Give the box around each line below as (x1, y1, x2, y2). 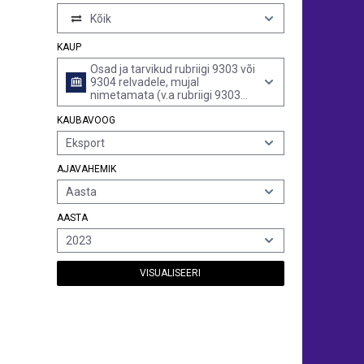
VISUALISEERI (140, 267, 201, 279)
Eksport (66, 136, 105, 149)
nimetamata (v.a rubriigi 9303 (90, 89, 240, 102)
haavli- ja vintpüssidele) (90, 102, 210, 115)
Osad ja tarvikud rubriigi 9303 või (90, 63, 255, 76)
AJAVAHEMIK (57, 163, 116, 175)
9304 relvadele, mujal (90, 76, 199, 89)
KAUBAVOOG (57, 115, 115, 126)
